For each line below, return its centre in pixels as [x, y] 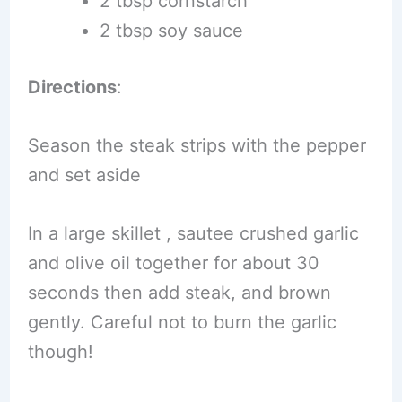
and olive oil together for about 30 [173, 262]
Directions [72, 87]
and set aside [84, 175]
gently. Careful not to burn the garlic [182, 322]
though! [60, 351]
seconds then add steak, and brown [179, 292]
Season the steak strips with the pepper [197, 145]
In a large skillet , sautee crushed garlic [193, 233]
